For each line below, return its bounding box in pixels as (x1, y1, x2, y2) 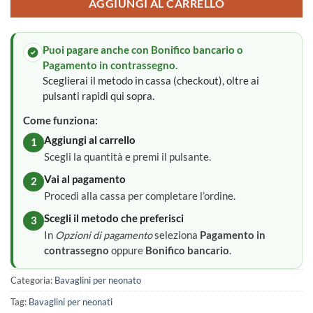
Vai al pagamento (44, 173, 126, 186)
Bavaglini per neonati (29, 296, 112, 308)
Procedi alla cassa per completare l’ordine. (44, 190, 235, 203)
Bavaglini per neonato (54, 275, 141, 286)
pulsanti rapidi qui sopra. (43, 90, 154, 103)
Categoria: (10, 275, 54, 286)
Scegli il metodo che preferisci (44, 212, 184, 225)
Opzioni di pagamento (55, 229, 152, 242)
